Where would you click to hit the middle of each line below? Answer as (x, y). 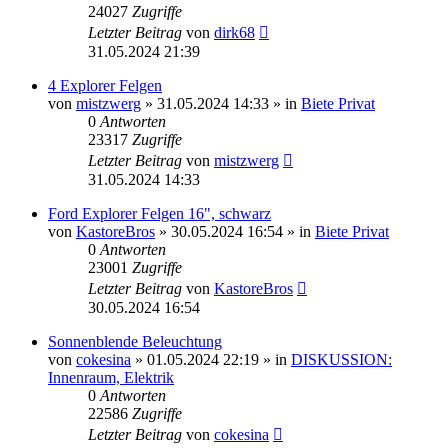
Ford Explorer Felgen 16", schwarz (159, 213)
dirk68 (234, 32)
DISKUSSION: (341, 359)
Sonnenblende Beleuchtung (135, 341)
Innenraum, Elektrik (111, 377)
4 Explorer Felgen (105, 85)
